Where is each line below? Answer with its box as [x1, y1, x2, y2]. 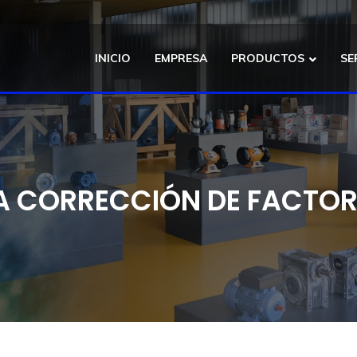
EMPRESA [155, 50, 207, 65]
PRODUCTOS [231, 50, 304, 65]
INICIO [95, 50, 131, 65]
